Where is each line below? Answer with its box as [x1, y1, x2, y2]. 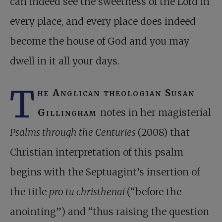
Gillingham [38, 107, 100, 119]
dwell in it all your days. [10, 55, 119, 67]
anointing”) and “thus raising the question [10, 206, 209, 218]
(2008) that [138, 126, 190, 139]
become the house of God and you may [10, 35, 189, 48]
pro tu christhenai [49, 186, 127, 198]
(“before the [127, 186, 181, 198]
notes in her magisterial [100, 107, 211, 119]
